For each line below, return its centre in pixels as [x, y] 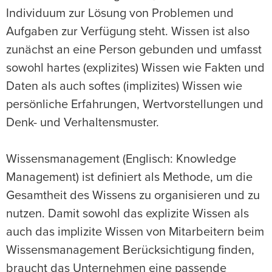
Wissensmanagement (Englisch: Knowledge [121, 159]
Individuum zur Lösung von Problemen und [120, 14]
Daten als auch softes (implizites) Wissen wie [124, 87]
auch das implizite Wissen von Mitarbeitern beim [135, 232]
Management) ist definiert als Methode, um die [129, 178]
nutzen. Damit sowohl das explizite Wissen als [127, 214]
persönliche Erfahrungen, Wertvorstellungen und [135, 105]
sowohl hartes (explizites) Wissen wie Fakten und [135, 68]
